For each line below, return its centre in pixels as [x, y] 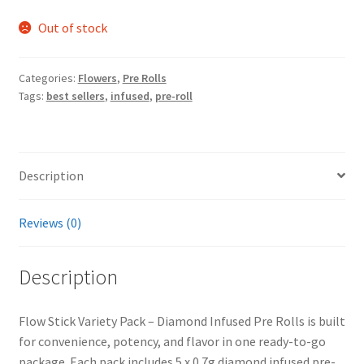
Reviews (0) [50, 222]
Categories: [48, 78]
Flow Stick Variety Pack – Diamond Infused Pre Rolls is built [182, 321]
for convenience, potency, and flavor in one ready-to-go [172, 342]
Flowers [97, 78]
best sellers [75, 95]
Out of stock [73, 28]
